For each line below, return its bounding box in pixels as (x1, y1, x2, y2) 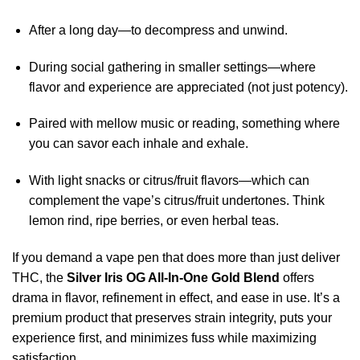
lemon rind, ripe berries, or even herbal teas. (28, 214, 279, 228)
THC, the (12, 270, 67, 284)
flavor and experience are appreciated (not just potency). (28, 80, 348, 94)
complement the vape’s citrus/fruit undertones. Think (28, 194, 325, 208)
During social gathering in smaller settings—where (28, 59, 316, 74)
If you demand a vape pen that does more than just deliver (12, 250, 340, 264)
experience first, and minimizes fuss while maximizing (12, 330, 317, 345)
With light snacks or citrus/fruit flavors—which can (28, 174, 309, 188)
